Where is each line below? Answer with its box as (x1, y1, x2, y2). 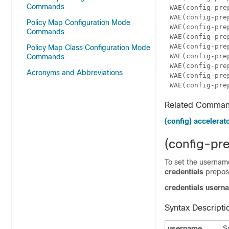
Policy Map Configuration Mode (27, 18, 130, 27)
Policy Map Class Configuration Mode (27, 43, 150, 52)
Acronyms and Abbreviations (27, 68, 123, 77)
